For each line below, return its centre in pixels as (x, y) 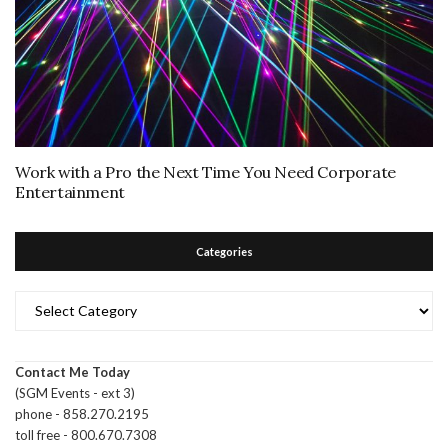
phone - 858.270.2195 (82, 413)
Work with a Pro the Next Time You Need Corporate (205, 171)
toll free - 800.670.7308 (86, 434)
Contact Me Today (72, 371)
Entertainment (70, 191)
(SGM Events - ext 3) (75, 392)
